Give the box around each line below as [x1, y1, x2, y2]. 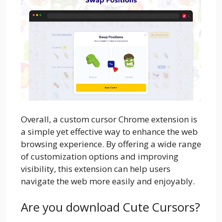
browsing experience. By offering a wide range [21, 138, 201, 150]
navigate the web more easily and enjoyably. [21, 175, 195, 187]
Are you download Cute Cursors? [21, 198, 200, 215]
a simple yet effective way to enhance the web [21, 126, 198, 138]
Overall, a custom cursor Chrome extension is [21, 113, 197, 125]
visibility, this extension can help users [21, 163, 170, 175]
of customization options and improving [21, 151, 178, 163]
